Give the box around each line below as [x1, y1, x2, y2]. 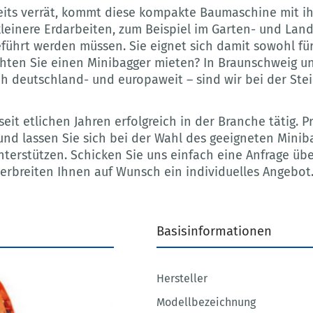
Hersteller [156, 272, 208, 286]
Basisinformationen [156, 224, 272, 240]
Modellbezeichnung [156, 296, 256, 310]
